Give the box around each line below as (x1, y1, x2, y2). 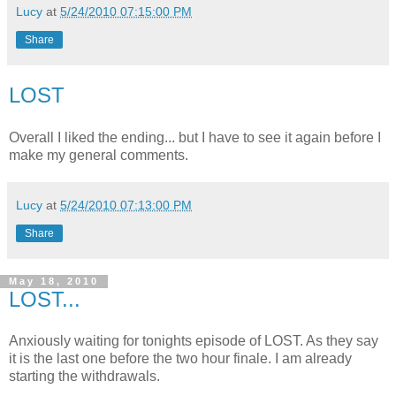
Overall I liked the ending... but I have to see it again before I (9, 129, 381, 145)
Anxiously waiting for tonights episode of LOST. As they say (9, 333, 378, 349)
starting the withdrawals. (9, 369, 160, 385)
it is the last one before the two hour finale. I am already (9, 351, 352, 367)
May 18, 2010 (9, 276, 99, 287)
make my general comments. (9, 147, 188, 163)
